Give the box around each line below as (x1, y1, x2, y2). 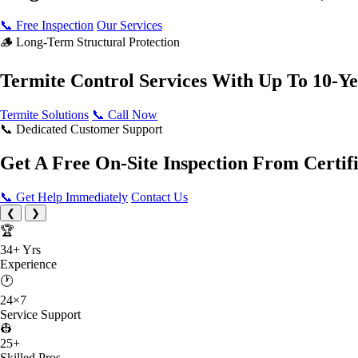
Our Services (97, 18, 162, 33)
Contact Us (131, 189, 188, 204)
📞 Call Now (92, 107, 157, 121)
